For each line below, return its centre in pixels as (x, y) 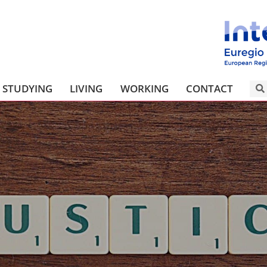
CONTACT (210, 88)
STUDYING (27, 88)
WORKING (144, 88)
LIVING (86, 88)
